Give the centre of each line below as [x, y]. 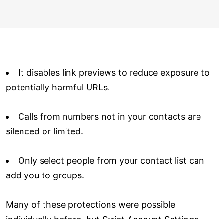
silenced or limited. [44, 131]
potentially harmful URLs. [58, 87]
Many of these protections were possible [90, 204]
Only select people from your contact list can [111, 160]
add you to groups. [45, 175]
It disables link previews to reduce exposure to [114, 72]
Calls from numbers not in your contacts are [109, 116]
